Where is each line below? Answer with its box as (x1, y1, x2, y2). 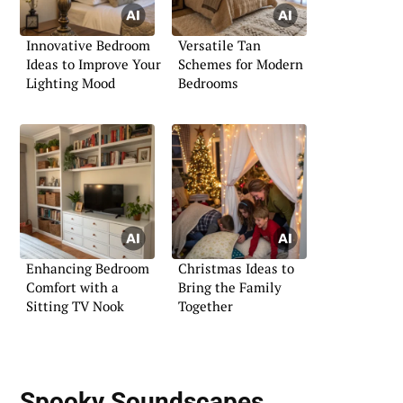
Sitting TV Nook (26, 296, 124, 315)
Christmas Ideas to (178, 258, 294, 277)
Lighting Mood (26, 74, 115, 93)
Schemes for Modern (178, 55, 303, 74)
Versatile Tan (178, 36, 261, 55)
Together (178, 296, 233, 315)
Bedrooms (178, 74, 238, 93)
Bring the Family (178, 277, 282, 296)
